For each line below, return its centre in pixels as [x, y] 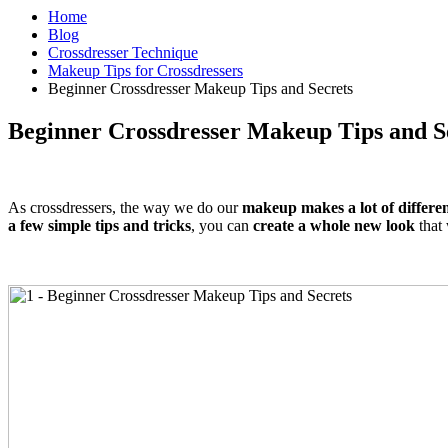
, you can [222, 225]
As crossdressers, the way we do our [125, 207]
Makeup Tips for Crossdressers [145, 70]
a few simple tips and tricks [99, 225]
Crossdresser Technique [123, 52]
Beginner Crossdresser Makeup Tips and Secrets [200, 88]
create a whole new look [336, 225]
